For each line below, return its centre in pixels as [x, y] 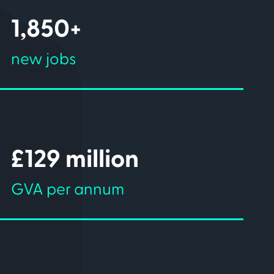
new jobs [44, 60]
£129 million [75, 160]
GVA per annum [68, 190]
